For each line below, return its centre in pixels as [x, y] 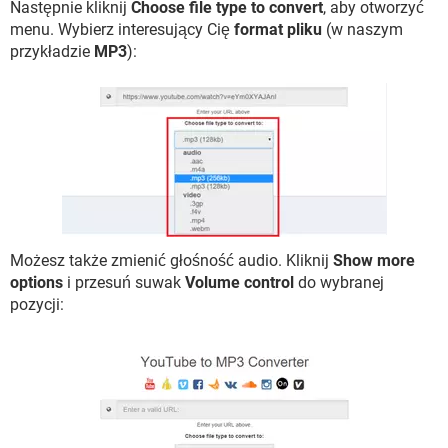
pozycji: [37, 304]
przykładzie [52, 51]
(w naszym [362, 29]
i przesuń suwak [124, 282]
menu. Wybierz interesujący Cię [122, 29]
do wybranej [339, 282]
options [36, 282]
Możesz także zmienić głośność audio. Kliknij [171, 260]
